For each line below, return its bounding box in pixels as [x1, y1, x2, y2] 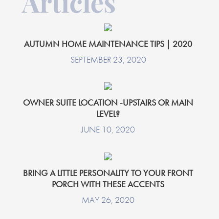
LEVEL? [96, 108, 120, 120]
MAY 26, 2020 [82, 194, 135, 205]
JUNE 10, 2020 [81, 124, 135, 135]
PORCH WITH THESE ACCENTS [52, 178, 165, 190]
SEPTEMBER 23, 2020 [70, 53, 146, 65]
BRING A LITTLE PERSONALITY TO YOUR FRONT [23, 167, 194, 178]
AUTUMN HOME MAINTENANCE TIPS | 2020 [24, 38, 193, 49]
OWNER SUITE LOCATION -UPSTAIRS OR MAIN [23, 97, 194, 109]
